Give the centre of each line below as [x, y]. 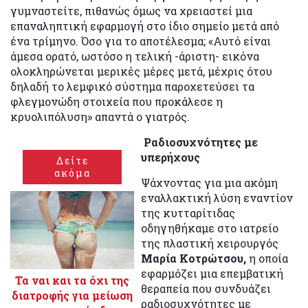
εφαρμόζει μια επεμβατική [212, 274]
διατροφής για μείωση [72, 295]
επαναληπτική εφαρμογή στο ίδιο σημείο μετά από [145, 26]
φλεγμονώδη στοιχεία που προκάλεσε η [117, 102]
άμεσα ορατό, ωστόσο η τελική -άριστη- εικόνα [135, 56]
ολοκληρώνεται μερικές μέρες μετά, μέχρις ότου [141, 71]
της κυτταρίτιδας [188, 213]
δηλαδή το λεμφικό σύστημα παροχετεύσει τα [132, 87]
